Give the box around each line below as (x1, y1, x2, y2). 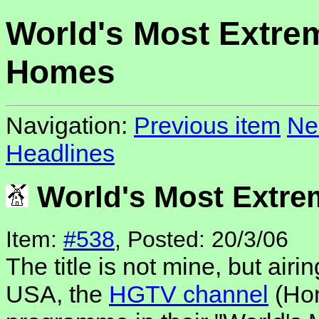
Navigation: (6, 112, 134, 140)
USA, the (6, 281, 109, 308)
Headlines (6, 140, 115, 167)
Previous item (134, 112, 281, 140)
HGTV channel (109, 281, 268, 308)
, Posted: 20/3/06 (115, 226, 288, 253)
